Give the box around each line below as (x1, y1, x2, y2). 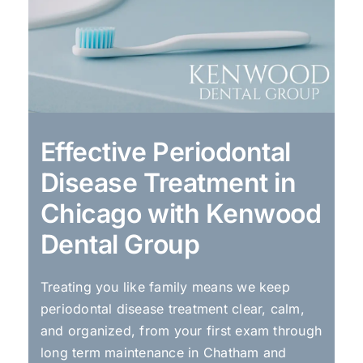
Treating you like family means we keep (40, 278, 290, 295)
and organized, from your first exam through (40, 322, 322, 339)
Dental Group (40, 228, 200, 260)
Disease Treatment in (40, 166, 297, 199)
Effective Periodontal (40, 135, 291, 168)
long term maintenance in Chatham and (40, 344, 287, 361)
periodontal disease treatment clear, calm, (40, 300, 305, 317)
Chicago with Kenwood (40, 197, 322, 229)
